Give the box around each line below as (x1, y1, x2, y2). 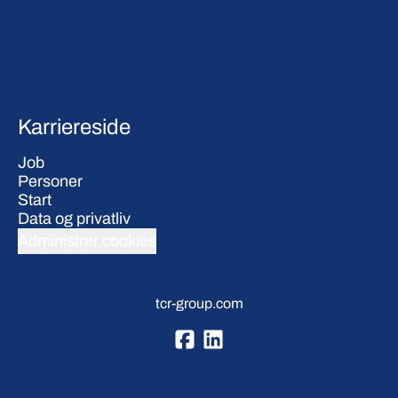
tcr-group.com (155, 295, 243, 311)
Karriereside (18, 115, 131, 139)
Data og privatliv (18, 209, 131, 227)
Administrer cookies (18, 231, 156, 250)
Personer (18, 171, 83, 190)
